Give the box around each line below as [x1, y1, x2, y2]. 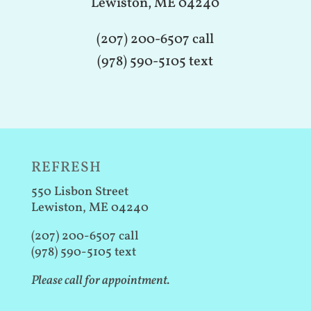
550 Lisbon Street [31, 183, 128, 201]
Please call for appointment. [31, 271, 170, 289]
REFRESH [31, 157, 101, 178]
